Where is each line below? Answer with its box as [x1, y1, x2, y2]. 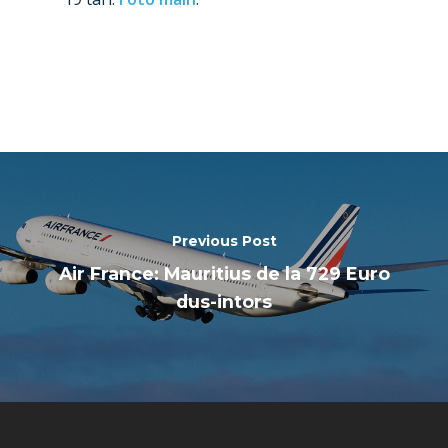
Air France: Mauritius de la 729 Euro [58, 262, 390, 284]
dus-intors [176, 290, 272, 312]
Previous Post [171, 231, 277, 250]
